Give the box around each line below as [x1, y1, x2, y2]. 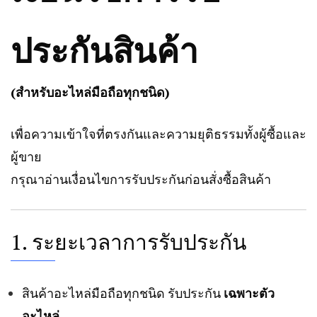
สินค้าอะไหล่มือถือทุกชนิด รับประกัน [22, 284, 224, 302]
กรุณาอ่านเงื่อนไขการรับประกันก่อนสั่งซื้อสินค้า [11, 171, 271, 188]
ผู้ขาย [11, 148, 42, 166]
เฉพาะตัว [224, 284, 275, 302]
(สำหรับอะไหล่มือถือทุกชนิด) [11, 83, 170, 101]
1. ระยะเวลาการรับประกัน [11, 228, 247, 257]
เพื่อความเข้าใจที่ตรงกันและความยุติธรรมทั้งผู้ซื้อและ [11, 125, 306, 143]
